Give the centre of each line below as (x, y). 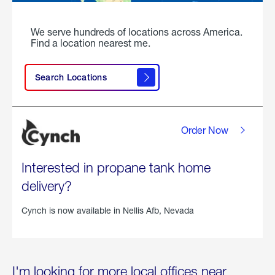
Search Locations (71, 78)
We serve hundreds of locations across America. (137, 32)
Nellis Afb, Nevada (158, 211)
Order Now (205, 130)
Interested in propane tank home (116, 168)
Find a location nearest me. (91, 43)
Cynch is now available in (72, 211)
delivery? (47, 186)
